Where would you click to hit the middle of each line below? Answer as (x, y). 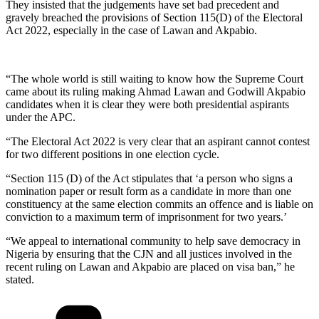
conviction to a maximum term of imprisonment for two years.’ (146, 216)
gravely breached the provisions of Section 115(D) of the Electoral (154, 17)
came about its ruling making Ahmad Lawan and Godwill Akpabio (156, 91)
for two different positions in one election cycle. (113, 154)
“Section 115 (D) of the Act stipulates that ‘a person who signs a (149, 178)
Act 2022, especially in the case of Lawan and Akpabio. (131, 30)
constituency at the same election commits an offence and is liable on (159, 204)
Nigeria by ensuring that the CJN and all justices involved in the (149, 253)
